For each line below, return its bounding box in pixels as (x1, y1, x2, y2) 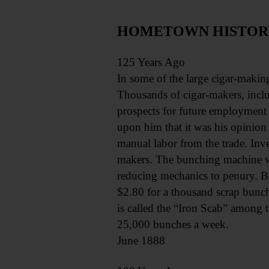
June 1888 (116, 234, 165, 247)
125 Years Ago (116, 56, 185, 68)
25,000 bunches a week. (116, 218, 229, 231)
